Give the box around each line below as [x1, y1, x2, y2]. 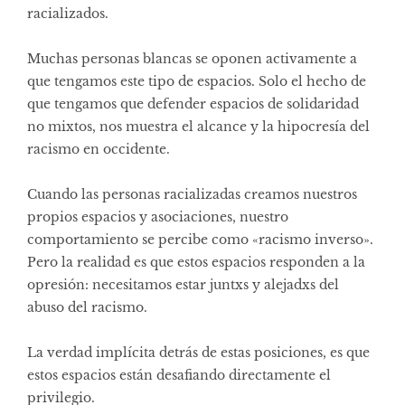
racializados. [27, 5, 108, 22]
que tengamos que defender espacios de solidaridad [27, 95, 359, 112]
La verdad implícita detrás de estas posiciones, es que [27, 344, 370, 361]
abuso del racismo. [27, 298, 147, 316]
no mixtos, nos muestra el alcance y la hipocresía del [27, 118, 370, 135]
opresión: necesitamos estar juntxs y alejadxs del [27, 276, 339, 293]
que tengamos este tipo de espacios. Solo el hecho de [27, 72, 366, 89]
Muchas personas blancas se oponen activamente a [27, 50, 357, 67]
